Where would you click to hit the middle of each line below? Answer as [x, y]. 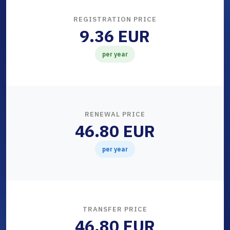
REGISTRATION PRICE [115, 20]
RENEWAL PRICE [115, 114]
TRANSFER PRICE [115, 209]
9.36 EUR [115, 36]
